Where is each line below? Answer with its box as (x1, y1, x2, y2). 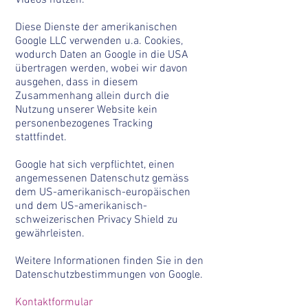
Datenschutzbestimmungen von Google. (15, 268, 203, 282)
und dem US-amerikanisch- (15, 199, 147, 213)
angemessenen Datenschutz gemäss (15, 172, 189, 186)
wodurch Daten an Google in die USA (15, 48, 188, 62)
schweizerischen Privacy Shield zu (15, 213, 178, 227)
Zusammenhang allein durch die (15, 89, 169, 103)
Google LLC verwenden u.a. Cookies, (15, 34, 183, 48)
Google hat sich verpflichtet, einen (15, 158, 175, 172)
